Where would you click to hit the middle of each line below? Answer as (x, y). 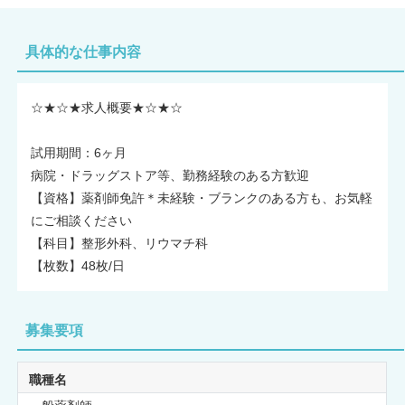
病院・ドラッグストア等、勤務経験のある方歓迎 (170, 175)
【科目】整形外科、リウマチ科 (120, 243)
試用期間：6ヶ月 (79, 152)
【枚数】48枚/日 (78, 265)
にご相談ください (82, 220)
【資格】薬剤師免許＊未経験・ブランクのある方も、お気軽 (202, 198)
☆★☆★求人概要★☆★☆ (107, 107)
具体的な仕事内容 (84, 52)
